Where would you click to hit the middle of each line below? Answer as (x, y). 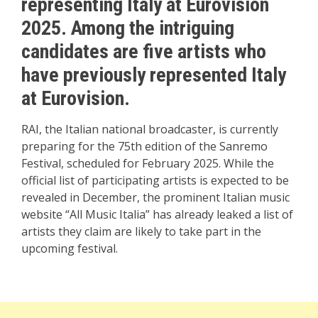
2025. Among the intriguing (128, 28)
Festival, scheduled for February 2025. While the (148, 163)
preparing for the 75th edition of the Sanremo (144, 146)
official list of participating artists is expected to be (155, 180)
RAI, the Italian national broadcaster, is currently (150, 129)
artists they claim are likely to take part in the (141, 231)
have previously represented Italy (154, 75)
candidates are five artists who (144, 51)
